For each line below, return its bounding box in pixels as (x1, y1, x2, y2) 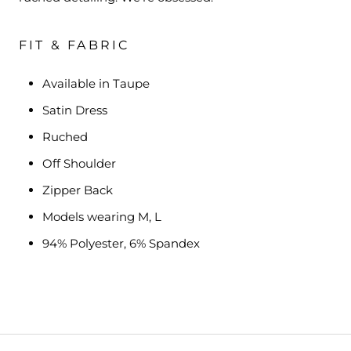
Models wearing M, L (42, 208, 161, 224)
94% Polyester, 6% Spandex (42, 235, 200, 251)
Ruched (42, 128, 88, 144)
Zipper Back (42, 182, 113, 197)
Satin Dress (42, 102, 107, 118)
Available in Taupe (42, 75, 150, 91)
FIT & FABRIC (19, 37, 130, 52)
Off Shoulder (42, 155, 116, 171)
